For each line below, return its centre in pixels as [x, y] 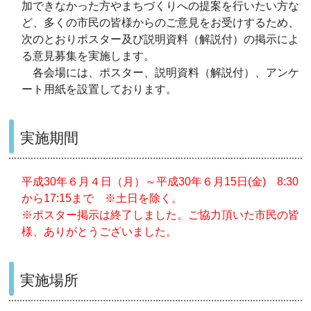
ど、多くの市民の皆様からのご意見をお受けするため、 [161, 22]
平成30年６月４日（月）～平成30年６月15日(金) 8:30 [160, 181]
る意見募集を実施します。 [89, 56]
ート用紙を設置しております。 [100, 89]
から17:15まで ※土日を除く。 [102, 198]
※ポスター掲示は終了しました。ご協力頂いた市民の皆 [161, 215]
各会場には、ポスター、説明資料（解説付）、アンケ [161, 72]
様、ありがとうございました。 [100, 231]
